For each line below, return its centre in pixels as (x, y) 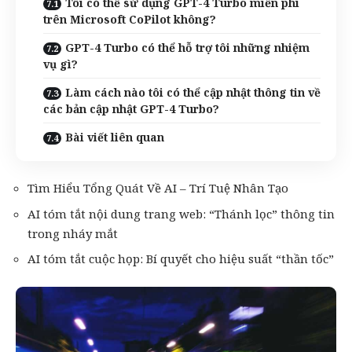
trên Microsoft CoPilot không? (130, 19)
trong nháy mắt (73, 233)
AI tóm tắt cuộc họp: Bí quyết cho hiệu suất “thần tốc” (181, 258)
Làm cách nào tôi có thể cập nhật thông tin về (193, 92)
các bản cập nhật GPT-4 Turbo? (131, 108)
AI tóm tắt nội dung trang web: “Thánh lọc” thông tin (181, 213)
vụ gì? (60, 64)
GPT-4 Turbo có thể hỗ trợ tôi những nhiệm (187, 47)
